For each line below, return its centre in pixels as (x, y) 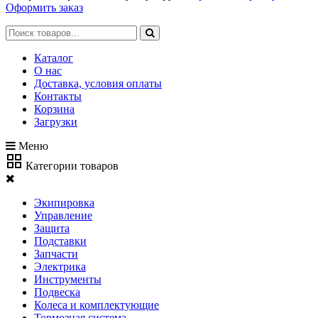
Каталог (54, 58)
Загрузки (56, 122)
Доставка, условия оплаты (98, 83)
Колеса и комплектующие (97, 305)
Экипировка (64, 203)
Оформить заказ (44, 7)
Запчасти (56, 254)
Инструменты (68, 279)
